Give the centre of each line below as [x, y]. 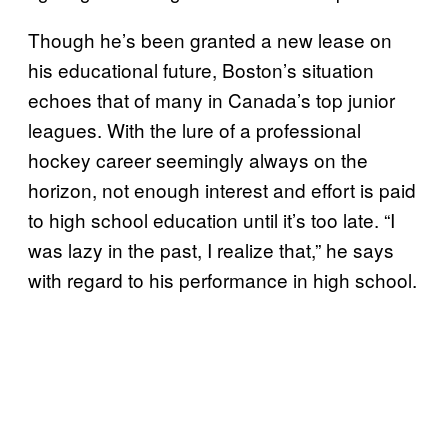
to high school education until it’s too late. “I [211, 219]
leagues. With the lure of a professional [194, 129]
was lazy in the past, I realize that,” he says [211, 249]
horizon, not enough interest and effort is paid [222, 189]
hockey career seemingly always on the [198, 159]
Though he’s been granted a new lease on [210, 39]
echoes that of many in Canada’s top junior [211, 99]
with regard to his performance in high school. [222, 279]
